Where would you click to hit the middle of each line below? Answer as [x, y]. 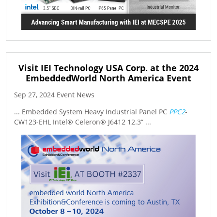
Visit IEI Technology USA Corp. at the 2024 [108, 68]
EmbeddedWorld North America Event [108, 78]
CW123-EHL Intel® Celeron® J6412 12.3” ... [83, 122]
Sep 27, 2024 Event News [54, 94]
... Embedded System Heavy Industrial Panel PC [92, 111]
